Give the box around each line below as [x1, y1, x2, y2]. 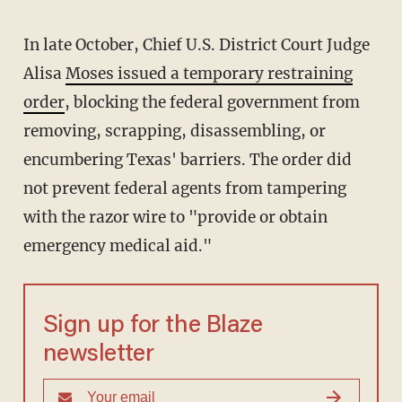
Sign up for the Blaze [42, 314, 263, 339]
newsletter [42, 343, 154, 368]
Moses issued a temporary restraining [65, 64, 353, 84]
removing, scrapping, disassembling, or [22, 121, 326, 142]
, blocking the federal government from [64, 92, 360, 113]
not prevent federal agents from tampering [22, 179, 346, 199]
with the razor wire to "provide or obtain [22, 207, 328, 228]
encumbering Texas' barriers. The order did [22, 150, 352, 170]
